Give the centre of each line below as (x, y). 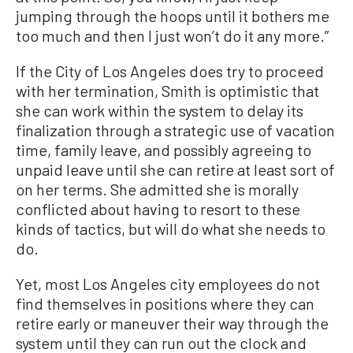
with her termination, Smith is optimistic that (167, 91)
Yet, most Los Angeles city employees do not (168, 284)
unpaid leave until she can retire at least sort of (175, 170)
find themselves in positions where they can (165, 304)
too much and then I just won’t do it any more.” (172, 36)
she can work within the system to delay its (160, 111)
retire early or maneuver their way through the (172, 323)
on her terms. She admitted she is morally (157, 190)
